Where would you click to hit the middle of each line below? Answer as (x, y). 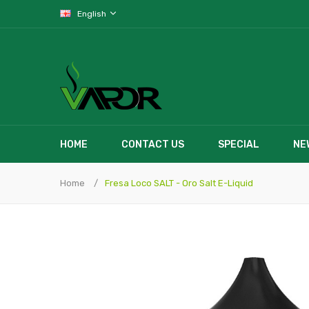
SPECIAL (239, 144)
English (93, 14)
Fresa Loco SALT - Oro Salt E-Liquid (179, 183)
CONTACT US (153, 144)
